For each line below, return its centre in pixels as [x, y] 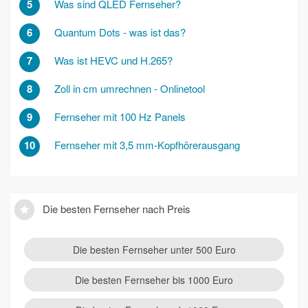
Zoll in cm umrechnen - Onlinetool [129, 88]
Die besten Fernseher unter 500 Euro [154, 250]
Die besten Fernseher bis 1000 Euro [154, 280]
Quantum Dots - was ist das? [120, 32]
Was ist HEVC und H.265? [113, 60]
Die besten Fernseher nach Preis [115, 209]
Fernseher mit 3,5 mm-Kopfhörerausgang [147, 145]
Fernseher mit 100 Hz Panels [120, 117]
